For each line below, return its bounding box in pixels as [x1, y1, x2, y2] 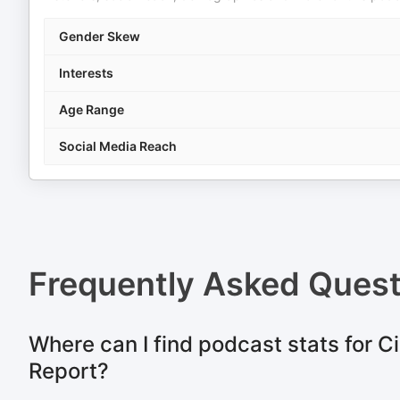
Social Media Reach [59, 138, 177, 154]
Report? [29, 358, 109, 384]
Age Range [59, 102, 124, 117]
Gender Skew [59, 29, 140, 44]
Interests [59, 65, 113, 80]
